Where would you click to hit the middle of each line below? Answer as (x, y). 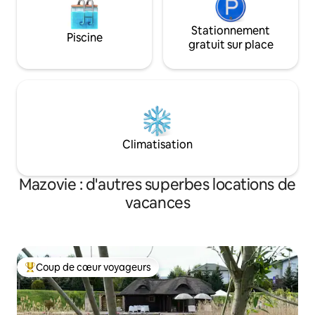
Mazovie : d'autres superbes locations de (157, 185)
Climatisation (157, 145)
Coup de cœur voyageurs (94, 268)
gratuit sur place (231, 45)
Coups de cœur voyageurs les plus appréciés (127, 273)
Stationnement (231, 31)
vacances (157, 203)
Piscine (84, 38)
